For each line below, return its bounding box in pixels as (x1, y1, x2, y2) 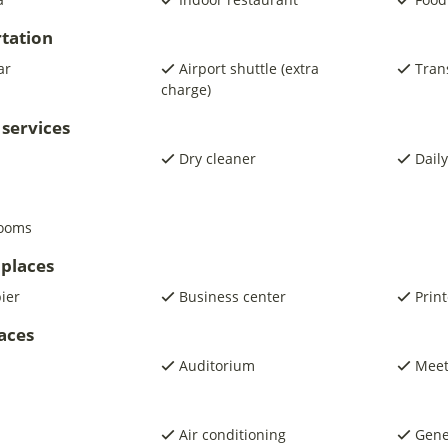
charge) (160, 80, 211, 99)
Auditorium (178, 356, 255, 375)
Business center (178, 287, 286, 306)
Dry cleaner (178, 149, 256, 168)
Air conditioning (178, 425, 286, 444)
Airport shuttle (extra (178, 59, 319, 78)
